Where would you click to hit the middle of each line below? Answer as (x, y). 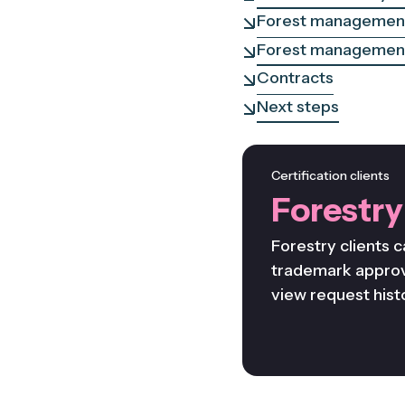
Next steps (298, 106)
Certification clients (330, 176)
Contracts (295, 78)
